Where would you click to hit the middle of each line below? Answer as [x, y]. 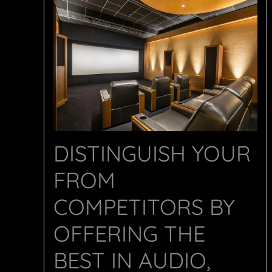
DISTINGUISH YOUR [152, 154]
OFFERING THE [129, 234]
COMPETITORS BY [144, 207]
